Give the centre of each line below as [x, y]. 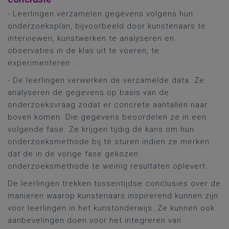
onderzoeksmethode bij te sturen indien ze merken [109, 142]
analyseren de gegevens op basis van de [88, 93]
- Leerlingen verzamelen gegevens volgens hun [100, 14]
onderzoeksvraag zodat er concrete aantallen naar [108, 105]
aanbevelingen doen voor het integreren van [95, 220]
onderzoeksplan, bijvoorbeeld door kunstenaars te [107, 26]
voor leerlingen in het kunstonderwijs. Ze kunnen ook [111, 208]
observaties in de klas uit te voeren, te [84, 51]
